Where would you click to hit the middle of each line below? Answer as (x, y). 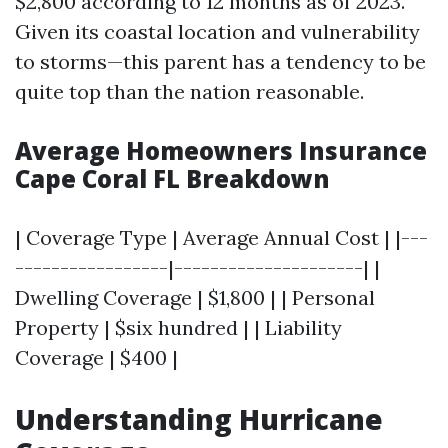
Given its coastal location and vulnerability (217, 31)
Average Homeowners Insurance (221, 150)
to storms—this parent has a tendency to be (220, 61)
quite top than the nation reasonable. (189, 91)
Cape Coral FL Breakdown (172, 178)
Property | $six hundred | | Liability (178, 327)
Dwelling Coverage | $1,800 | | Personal (195, 297)
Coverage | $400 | (96, 357)
